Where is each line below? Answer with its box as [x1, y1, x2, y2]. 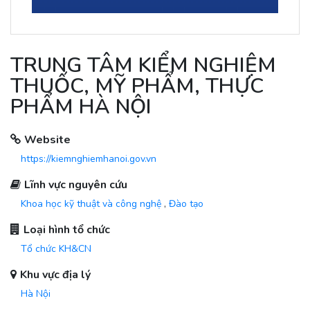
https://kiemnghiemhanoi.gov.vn [21, 152, 156, 165]
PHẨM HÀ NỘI [10, 93, 152, 121]
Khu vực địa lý [20, 267, 91, 282]
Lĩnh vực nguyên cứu [24, 177, 127, 192]
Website [24, 132, 71, 147]
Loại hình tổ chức [24, 222, 110, 237]
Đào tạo [169, 197, 203, 210]
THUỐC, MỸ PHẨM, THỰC [10, 72, 264, 100]
